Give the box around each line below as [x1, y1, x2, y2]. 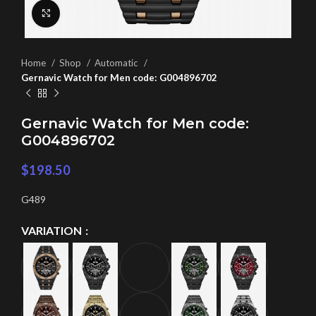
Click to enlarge [60, 7, 127, 18]
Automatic [95, 56, 140, 68]
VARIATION [21, 224, 84, 238]
